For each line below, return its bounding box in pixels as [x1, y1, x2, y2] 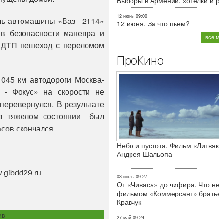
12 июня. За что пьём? [117, 19, 190, 29]
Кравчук [117, 197, 141, 207]
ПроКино [117, 52, 164, 68]
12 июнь [117, 13, 134, 20]
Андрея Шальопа [117, 149, 172, 159]
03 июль [117, 174, 134, 180]
